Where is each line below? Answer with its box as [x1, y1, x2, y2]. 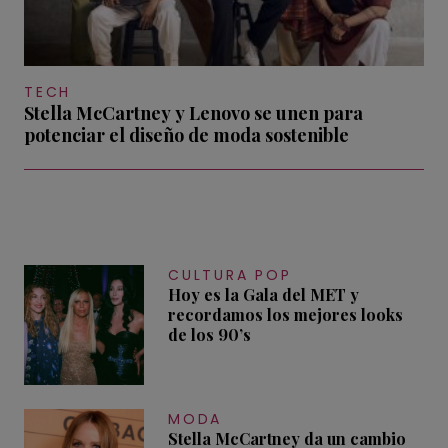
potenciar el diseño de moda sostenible [24, 122, 349, 147]
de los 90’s [168, 323, 251, 345]
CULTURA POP [168, 264, 292, 285]
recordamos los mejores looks [168, 303, 403, 325]
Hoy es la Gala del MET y [168, 283, 359, 305]
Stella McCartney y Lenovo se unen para [24, 100, 363, 125]
